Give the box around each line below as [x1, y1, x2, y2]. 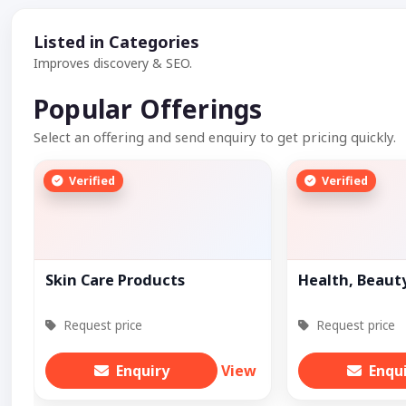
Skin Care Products [45, 270, 185, 291]
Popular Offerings [34, 92, 263, 127]
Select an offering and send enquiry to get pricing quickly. [34, 128, 396, 147]
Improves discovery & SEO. [34, 54, 192, 72]
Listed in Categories [34, 31, 199, 53]
